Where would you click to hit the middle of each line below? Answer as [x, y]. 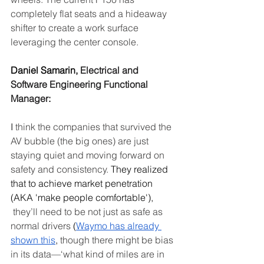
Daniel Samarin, [45, 70]
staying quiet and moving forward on [89, 155]
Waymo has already [119, 226]
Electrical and [110, 70]
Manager [29, 98]
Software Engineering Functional [80, 84]
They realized [139, 169]
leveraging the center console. [75, 42]
